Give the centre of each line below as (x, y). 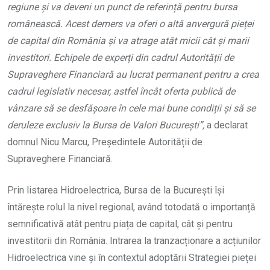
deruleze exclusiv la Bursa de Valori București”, (106, 125)
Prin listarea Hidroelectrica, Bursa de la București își (116, 190)
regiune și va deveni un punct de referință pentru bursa (122, 7)
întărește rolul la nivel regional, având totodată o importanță (131, 207)
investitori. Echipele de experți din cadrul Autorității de (121, 58)
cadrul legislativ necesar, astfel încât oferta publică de (121, 92)
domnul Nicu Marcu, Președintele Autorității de (105, 142)
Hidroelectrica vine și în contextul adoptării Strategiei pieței (132, 258)
